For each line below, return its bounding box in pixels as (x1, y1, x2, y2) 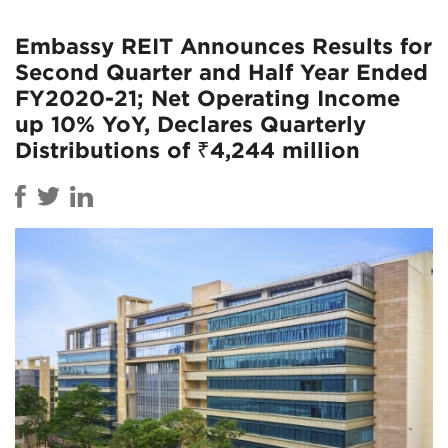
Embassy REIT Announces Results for (15, 33, 432, 58)
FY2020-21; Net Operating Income (15, 85, 400, 110)
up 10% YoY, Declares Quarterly (15, 111, 366, 136)
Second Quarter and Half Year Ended (15, 59, 428, 84)
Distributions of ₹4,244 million (15, 137, 360, 162)
